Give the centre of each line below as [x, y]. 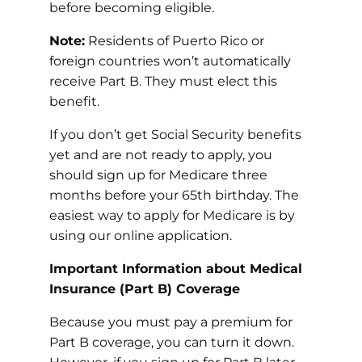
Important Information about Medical [175, 268]
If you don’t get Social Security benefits [175, 134]
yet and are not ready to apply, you [160, 154]
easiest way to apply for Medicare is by [172, 215]
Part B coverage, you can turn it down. [171, 342]
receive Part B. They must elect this [163, 81]
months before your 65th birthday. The [174, 195]
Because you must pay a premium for [170, 322]
